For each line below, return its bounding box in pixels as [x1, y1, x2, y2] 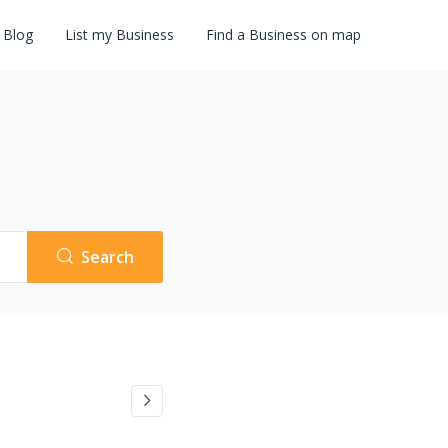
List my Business [65, 25, 174, 44]
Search [80, 245, 134, 268]
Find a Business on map [206, 25, 361, 44]
